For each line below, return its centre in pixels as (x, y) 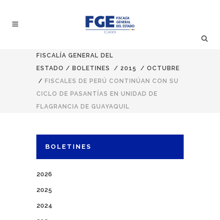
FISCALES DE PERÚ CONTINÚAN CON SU (112, 81)
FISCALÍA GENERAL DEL (75, 55)
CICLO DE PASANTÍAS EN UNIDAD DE (97, 94)
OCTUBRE (163, 68)
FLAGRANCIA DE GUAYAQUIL (83, 107)
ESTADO (50, 68)
